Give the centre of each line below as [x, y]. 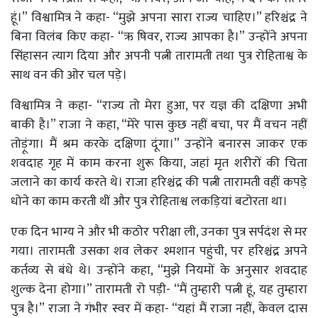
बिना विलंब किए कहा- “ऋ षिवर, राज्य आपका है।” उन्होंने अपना [159, 37]
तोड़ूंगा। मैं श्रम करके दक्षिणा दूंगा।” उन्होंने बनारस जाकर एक [159, 144]
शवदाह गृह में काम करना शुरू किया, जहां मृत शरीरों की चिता [159, 163]
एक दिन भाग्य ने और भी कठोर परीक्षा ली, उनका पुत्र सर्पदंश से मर [159, 232]
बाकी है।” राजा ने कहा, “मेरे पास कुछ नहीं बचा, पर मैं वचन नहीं [159, 125]
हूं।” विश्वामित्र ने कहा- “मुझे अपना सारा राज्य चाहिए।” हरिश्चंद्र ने [159, 17]
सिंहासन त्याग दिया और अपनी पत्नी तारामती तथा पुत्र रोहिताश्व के [159, 56]
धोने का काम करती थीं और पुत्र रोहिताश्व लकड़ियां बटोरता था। [149, 201]
